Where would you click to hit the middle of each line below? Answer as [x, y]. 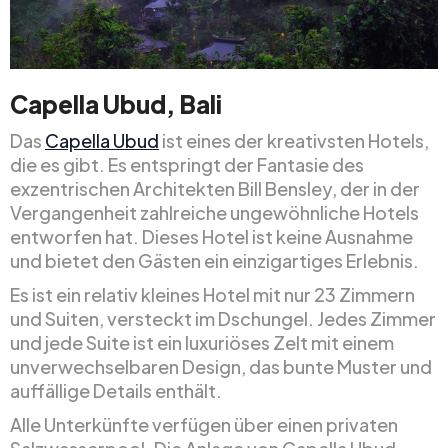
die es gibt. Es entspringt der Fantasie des [187, 164]
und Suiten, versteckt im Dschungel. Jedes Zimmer [223, 318]
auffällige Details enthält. [116, 390]
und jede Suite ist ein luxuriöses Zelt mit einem [202, 342]
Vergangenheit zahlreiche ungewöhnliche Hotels [214, 212]
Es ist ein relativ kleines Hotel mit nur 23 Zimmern [212, 294]
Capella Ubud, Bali [116, 104]
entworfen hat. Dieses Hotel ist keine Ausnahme [211, 236]
